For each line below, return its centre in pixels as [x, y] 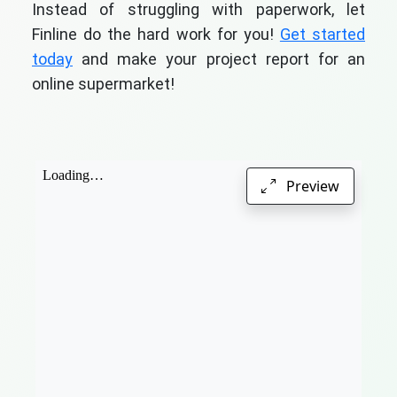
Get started [322, 34]
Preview [311, 186]
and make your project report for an [219, 58]
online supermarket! [103, 83]
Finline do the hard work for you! [156, 34]
